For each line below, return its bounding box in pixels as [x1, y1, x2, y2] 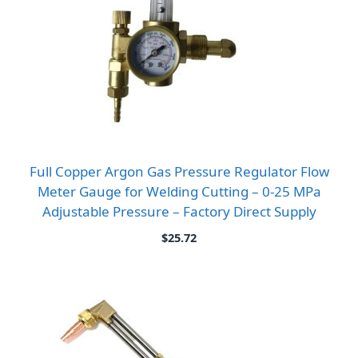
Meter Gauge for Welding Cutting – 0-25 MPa [37, 181, 321, 201]
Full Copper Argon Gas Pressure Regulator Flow [29, 161, 329, 181]
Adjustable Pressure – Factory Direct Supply [42, 201, 316, 221]
